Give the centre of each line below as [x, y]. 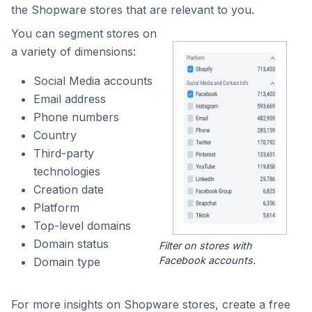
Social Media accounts [93, 81]
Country [55, 135]
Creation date [69, 189]
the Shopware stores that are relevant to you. [133, 10]
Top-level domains [82, 226]
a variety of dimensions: [73, 52]
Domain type [67, 262]
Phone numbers [76, 117]
